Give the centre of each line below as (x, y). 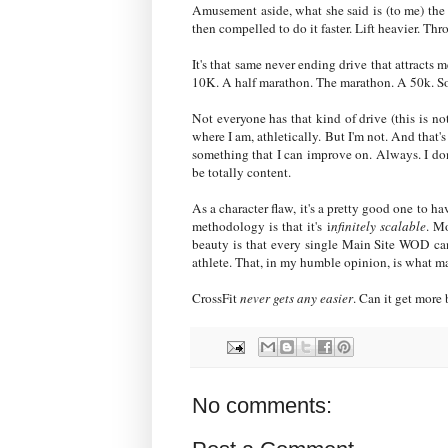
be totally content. (241, 171)
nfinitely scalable (378, 225)
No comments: (262, 406)
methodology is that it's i (261, 225)
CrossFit (216, 297)
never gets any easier (296, 297)
